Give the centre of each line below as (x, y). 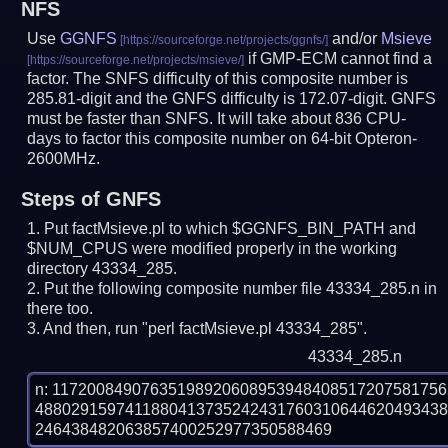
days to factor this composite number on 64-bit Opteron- (222, 138)
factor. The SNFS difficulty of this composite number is (218, 78)
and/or (355, 38)
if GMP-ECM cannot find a (338, 58)
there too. (60, 308)
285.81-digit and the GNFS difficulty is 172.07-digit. (209, 98)
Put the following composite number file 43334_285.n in (241, 288)
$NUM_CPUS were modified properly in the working (212, 248)
